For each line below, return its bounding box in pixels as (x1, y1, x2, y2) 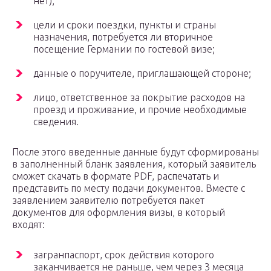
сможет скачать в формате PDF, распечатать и (12, 171, 219, 182)
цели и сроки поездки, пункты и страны (33, 19, 216, 31)
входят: (12, 219, 45, 230)
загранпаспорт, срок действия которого (33, 249, 214, 261)
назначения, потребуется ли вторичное (33, 31, 213, 43)
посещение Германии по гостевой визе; (33, 44, 215, 55)
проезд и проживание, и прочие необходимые (33, 104, 247, 116)
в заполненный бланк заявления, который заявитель (12, 158, 256, 170)
